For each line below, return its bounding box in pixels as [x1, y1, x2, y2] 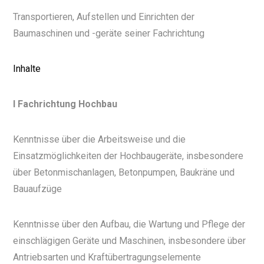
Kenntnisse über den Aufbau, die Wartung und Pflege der [13, 219, 246, 230]
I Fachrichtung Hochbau [13, 98, 118, 110]
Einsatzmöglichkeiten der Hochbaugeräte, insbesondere [13, 150, 244, 162]
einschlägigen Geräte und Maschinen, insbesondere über [13, 235, 246, 247]
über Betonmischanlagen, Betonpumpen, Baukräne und [13, 167, 235, 179]
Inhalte [13, 63, 41, 75]
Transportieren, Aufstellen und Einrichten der [13, 11, 195, 23]
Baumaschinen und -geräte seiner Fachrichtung [13, 28, 205, 39]
